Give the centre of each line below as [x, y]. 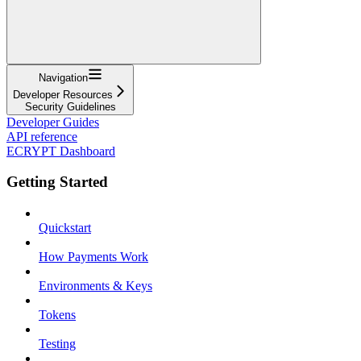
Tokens [57, 315]
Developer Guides [53, 122]
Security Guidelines [70, 106]
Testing [57, 344]
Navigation [63, 77]
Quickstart [65, 228]
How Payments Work [93, 257]
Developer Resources [63, 94]
